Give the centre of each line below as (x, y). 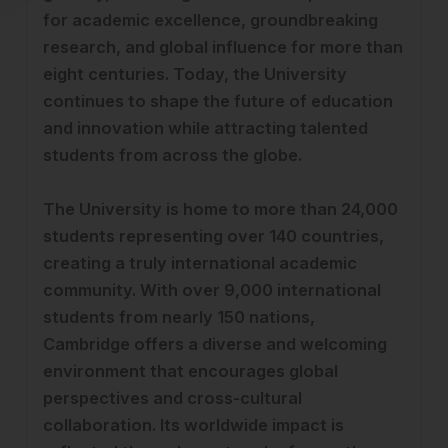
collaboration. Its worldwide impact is (193, 425)
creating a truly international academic (200, 263)
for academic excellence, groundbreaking (210, 20)
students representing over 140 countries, (213, 236)
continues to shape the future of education (218, 101)
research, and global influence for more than (223, 47)
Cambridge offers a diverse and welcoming (215, 344)
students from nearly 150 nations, (179, 317)
